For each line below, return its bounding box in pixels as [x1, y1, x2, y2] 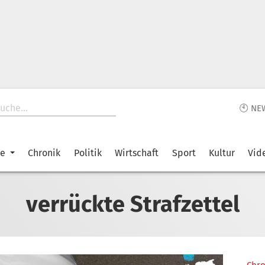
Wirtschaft [115, 147, 159, 159]
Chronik [28, 147, 61, 159]
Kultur [208, 147, 235, 159]
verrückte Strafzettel [25, 190, 240, 218]
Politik [73, 147, 102, 159]
